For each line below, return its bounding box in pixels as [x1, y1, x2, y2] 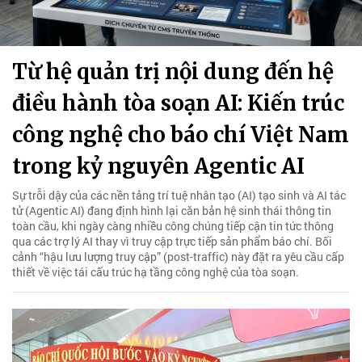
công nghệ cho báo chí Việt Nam [12, 120, 349, 148]
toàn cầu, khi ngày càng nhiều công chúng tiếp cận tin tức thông [12, 217, 334, 234]
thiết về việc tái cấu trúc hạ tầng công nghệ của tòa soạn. [12, 263, 299, 280]
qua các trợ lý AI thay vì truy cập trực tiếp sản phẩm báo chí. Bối [12, 233, 332, 249]
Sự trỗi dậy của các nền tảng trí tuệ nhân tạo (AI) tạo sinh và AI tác [12, 187, 346, 203]
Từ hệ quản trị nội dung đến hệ [12, 57, 334, 85]
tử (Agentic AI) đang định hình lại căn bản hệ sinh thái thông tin [12, 202, 331, 218]
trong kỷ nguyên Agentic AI [12, 152, 305, 179]
